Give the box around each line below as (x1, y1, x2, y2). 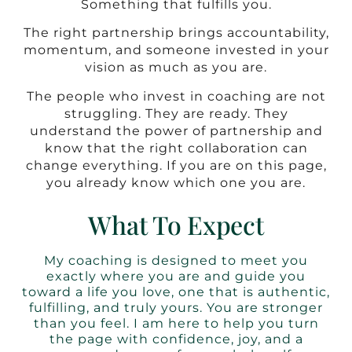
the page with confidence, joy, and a (49, 331, 303, 346)
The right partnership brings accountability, (23, 25, 329, 41)
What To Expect (88, 207, 264, 241)
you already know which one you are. (46, 174, 306, 190)
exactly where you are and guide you (46, 268, 306, 284)
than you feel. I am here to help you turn (33, 315, 319, 331)
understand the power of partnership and (29, 123, 323, 138)
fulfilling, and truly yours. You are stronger (29, 299, 323, 315)
